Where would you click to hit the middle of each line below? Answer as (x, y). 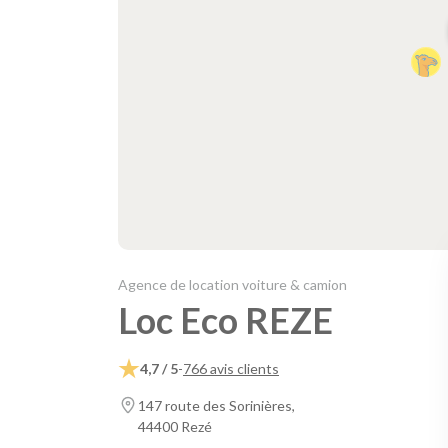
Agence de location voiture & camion (232, 285)
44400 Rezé (175, 427)
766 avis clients (231, 368)
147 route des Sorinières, (216, 406)
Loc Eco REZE (225, 320)
